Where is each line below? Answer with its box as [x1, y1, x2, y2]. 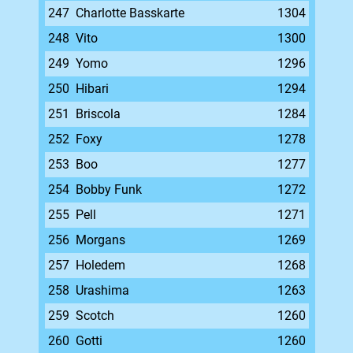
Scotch [75, 308, 114, 323]
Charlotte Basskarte [75, 6, 184, 20]
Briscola [75, 106, 121, 121]
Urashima [75, 283, 129, 298]
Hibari [75, 81, 109, 96]
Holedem [75, 258, 125, 273]
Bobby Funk [75, 182, 142, 197]
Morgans [75, 232, 125, 247]
